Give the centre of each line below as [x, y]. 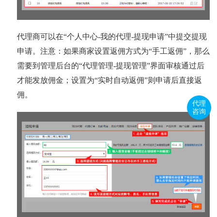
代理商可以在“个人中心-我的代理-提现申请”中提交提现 [112, 37]
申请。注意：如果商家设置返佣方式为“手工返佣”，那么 [113, 51]
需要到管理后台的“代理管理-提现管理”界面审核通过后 [111, 66]
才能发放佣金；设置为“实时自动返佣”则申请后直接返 [109, 80]
